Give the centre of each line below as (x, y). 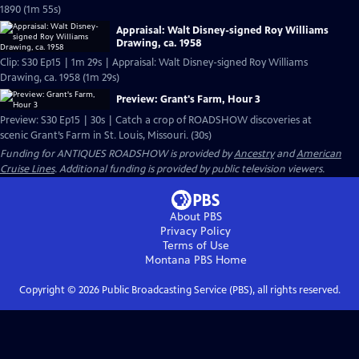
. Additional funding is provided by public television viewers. (190, 169)
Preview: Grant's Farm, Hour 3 (188, 99)
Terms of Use (196, 246)
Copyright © (48, 290)
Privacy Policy (196, 231)
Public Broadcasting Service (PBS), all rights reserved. (220, 290)
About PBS (196, 217)
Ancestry (254, 154)
